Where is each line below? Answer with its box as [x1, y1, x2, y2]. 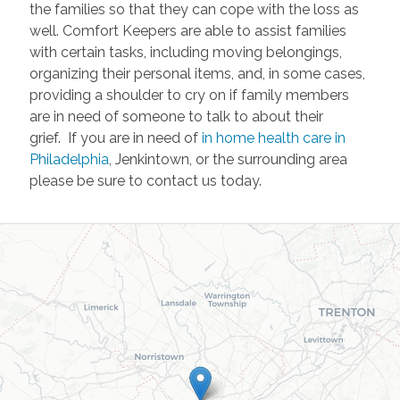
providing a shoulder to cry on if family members [29, 87, 349, 104]
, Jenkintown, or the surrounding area [108, 151, 347, 169]
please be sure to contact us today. [29, 172, 262, 190]
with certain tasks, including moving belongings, [29, 44, 342, 62]
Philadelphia [29, 151, 109, 169]
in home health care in [201, 129, 346, 147]
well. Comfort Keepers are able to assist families [29, 22, 346, 40]
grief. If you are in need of [29, 129, 202, 147]
